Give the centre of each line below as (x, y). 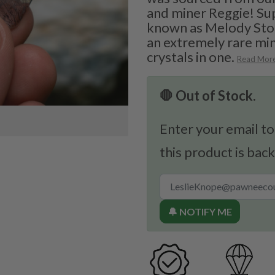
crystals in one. (191, 57)
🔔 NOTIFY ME (200, 212)
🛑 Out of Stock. (208, 96)
